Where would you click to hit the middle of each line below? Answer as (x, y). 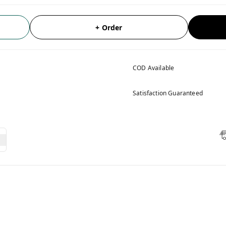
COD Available (154, 68)
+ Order (109, 27)
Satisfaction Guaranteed (168, 93)
